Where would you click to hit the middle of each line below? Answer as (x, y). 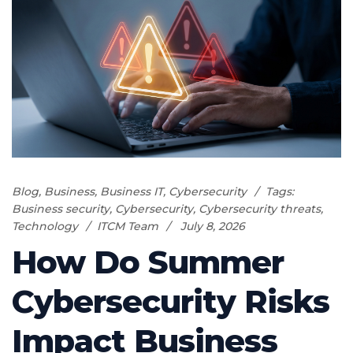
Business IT (132, 192)
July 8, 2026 (213, 227)
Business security (61, 209)
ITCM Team (128, 227)
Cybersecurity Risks (171, 302)
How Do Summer (148, 262)
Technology (45, 227)
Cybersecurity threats (260, 209)
